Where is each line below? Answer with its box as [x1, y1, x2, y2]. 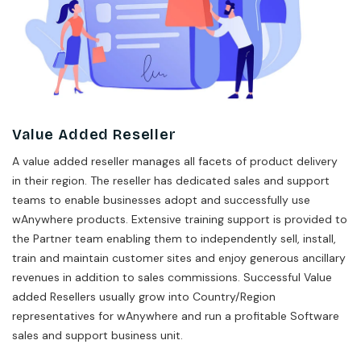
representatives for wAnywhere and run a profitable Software [12, 308, 339, 323]
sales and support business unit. [12, 327, 183, 342]
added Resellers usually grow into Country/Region [12, 288, 276, 304]
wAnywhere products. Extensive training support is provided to [12, 211, 347, 226]
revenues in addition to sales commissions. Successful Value [12, 269, 332, 284]
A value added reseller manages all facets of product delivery [12, 153, 338, 168]
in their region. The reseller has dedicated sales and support [12, 172, 330, 188]
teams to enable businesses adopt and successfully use [12, 192, 310, 207]
